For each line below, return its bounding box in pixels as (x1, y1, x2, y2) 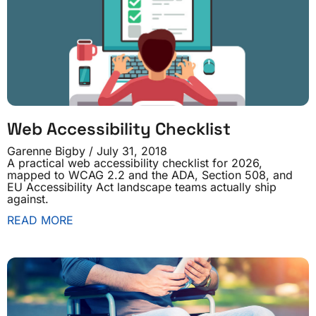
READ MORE (7, 213, 73, 227)
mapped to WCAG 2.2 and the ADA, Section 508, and (7, 168, 293, 182)
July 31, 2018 (93, 144, 167, 158)
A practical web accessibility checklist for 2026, (7, 156, 262, 170)
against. (7, 192, 49, 206)
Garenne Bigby (7, 144, 89, 158)
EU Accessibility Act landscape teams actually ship (7, 180, 276, 194)
